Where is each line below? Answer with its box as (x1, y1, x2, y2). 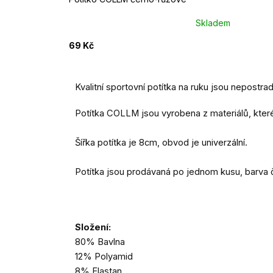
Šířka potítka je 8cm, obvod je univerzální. (75, 137, 247, 149)
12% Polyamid (75, 251, 133, 263)
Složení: (75, 222, 111, 233)
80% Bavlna (75, 236, 125, 248)
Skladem (195, 17, 230, 28)
